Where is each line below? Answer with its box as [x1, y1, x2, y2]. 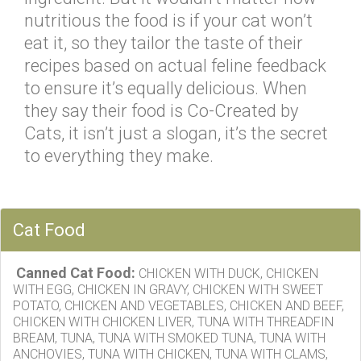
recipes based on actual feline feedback [24, 56, 326, 76]
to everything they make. [24, 146, 214, 166]
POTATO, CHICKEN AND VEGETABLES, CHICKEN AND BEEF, [13, 298, 344, 313]
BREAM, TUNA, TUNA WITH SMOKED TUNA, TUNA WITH [13, 330, 326, 346]
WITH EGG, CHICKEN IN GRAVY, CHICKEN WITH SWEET [13, 282, 323, 297]
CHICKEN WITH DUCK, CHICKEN [135, 266, 318, 281]
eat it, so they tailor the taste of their [24, 33, 303, 53]
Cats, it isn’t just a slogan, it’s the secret [24, 123, 328, 143]
